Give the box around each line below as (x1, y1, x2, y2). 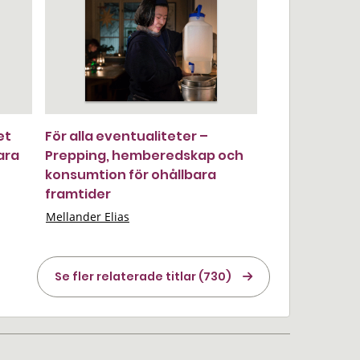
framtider (45, 185, 111, 203)
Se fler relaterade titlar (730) (55, 268, 231, 284)
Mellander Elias (46, 209, 129, 224)
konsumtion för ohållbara (45, 166, 216, 184)
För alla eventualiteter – (45, 127, 208, 145)
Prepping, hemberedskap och (45, 146, 243, 165)
